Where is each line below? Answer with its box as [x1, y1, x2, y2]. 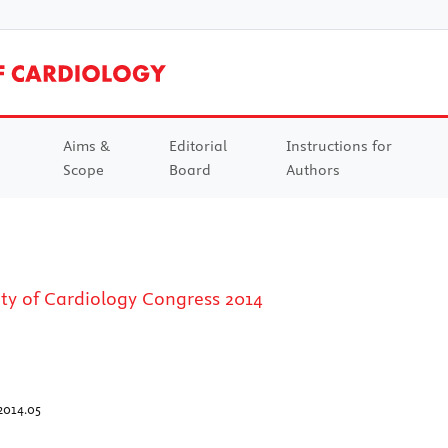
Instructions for [285, 136, 392, 155]
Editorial [168, 136, 227, 155]
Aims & [62, 136, 110, 155]
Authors [285, 160, 340, 179]
